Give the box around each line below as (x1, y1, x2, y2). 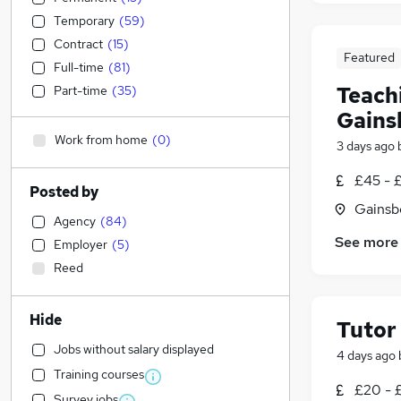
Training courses (54, 366, 144, 382)
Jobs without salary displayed (54, 341, 214, 357)
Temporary (54, 13, 115, 29)
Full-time (54, 59, 104, 75)
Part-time (54, 82, 107, 98)
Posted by (30, 183, 98, 201)
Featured (343, 49, 395, 66)
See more (335, 233, 398, 252)
